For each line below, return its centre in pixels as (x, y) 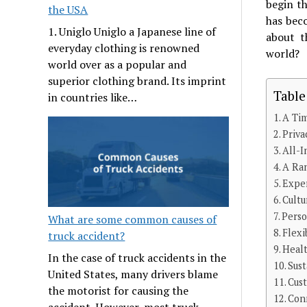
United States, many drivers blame (133, 274)
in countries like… (93, 98)
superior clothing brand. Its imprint (137, 81)
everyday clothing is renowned (124, 48)
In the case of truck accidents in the (137, 257)
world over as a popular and (118, 65)
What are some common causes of (133, 219)
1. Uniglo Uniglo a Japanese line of (132, 32)
